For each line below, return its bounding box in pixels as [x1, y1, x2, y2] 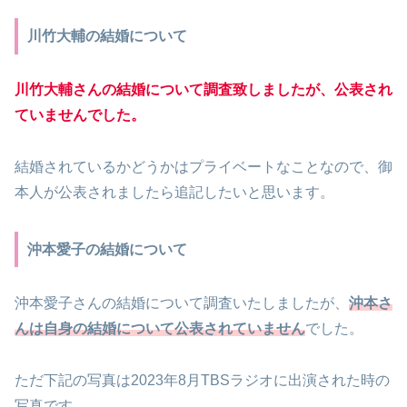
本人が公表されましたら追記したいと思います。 [15, 184, 334, 201]
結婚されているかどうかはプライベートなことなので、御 [15, 159, 392, 175]
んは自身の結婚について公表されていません [15, 321, 305, 337]
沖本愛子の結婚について [26, 241, 187, 257]
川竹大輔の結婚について [26, 27, 187, 44]
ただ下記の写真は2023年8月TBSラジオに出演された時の [15, 372, 390, 388]
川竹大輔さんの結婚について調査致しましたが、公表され [15, 82, 392, 98]
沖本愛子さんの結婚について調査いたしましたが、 [15, 295, 349, 312]
